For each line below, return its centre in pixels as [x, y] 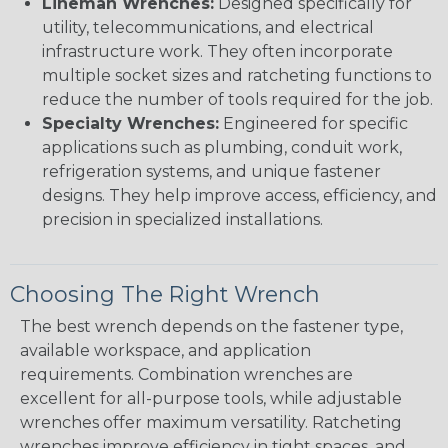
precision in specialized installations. [182, 220]
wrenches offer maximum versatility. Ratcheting [211, 423]
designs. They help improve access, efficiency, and [239, 196]
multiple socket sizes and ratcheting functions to [237, 76]
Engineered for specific [313, 124]
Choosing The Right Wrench [165, 294]
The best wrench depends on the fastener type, [211, 327]
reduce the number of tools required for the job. [237, 100]
